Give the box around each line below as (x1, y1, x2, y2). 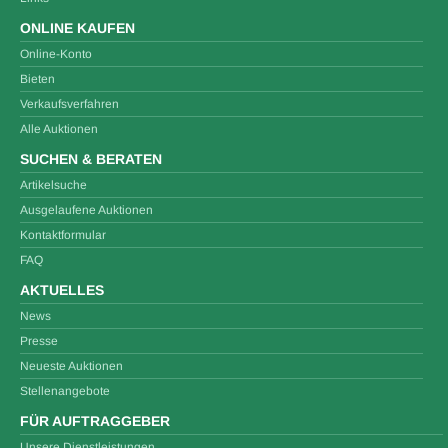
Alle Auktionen (20, 122, 98, 136)
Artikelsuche (20, 178, 87, 192)
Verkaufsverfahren (20, 97, 119, 111)
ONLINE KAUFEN (20, 20, 135, 36)
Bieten (20, 72, 55, 86)
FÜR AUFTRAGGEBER (20, 413, 170, 429)
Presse (20, 334, 58, 348)
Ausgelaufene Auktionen (20, 203, 153, 217)
